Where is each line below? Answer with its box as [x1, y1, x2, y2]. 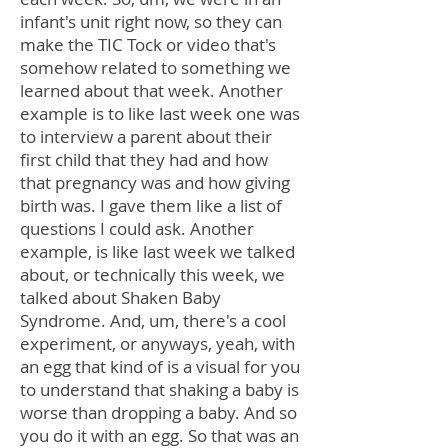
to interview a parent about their [20, 125, 272, 148]
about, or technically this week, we [20, 263, 285, 286]
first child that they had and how [20, 148, 268, 171]
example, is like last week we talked [20, 240, 295, 263]
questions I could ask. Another [20, 217, 254, 240]
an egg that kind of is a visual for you [20, 355, 300, 378]
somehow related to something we [20, 56, 291, 79]
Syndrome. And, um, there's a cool [20, 309, 286, 332]
